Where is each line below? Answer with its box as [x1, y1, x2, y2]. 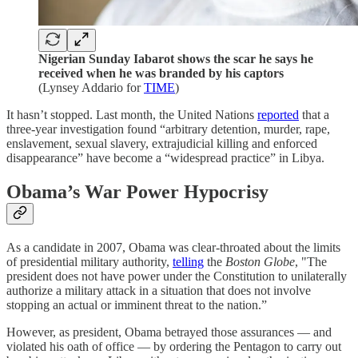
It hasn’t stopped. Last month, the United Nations [6, 108, 257, 122]
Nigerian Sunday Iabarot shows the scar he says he [38, 52, 313, 66]
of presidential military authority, [6, 254, 173, 268]
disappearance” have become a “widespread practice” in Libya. [6, 151, 324, 165]
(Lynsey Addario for [38, 81, 144, 95]
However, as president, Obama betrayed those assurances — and [6, 324, 332, 339]
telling [173, 254, 204, 268]
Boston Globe [225, 254, 295, 268]
